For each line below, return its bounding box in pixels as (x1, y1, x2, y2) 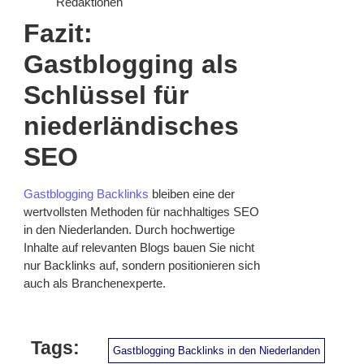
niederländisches (24, 111, 239, 141)
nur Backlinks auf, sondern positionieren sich (24, 258, 260, 273)
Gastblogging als (24, 50, 238, 80)
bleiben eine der (149, 187, 235, 201)
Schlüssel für (24, 80, 188, 110)
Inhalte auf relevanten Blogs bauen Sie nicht (24, 240, 254, 255)
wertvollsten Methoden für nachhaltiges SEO (24, 205, 259, 219)
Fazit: (24, 19, 93, 49)
